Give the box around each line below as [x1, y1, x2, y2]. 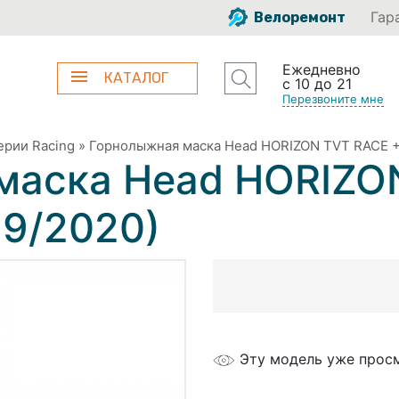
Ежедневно [281, 61, 361, 78]
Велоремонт [251, 9, 346, 26]
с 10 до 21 [281, 75, 352, 93]
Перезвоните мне [281, 92, 384, 106]
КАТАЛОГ [104, 69, 169, 86]
